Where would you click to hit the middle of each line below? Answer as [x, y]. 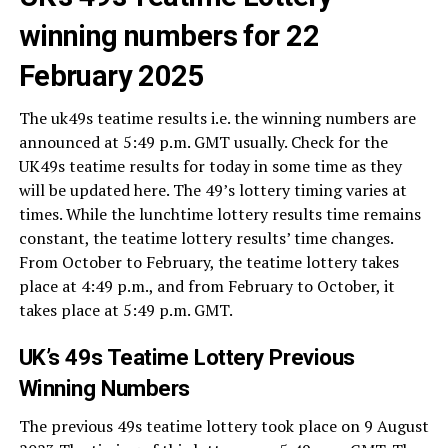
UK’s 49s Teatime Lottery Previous [186, 357]
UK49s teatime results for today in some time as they [210, 166]
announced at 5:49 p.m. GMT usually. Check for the [203, 142]
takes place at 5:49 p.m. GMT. [125, 310]
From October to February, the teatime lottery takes [208, 262]
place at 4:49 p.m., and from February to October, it [206, 286]
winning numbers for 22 [168, 36]
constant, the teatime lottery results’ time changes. [205, 238]
